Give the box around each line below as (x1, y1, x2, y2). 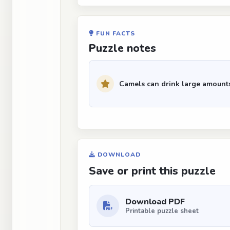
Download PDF (125, 196, 185, 207)
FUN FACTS (93, 29, 135, 37)
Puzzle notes (89, 41, 156, 55)
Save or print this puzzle (89, 164, 216, 178)
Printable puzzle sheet (125, 206, 199, 216)
